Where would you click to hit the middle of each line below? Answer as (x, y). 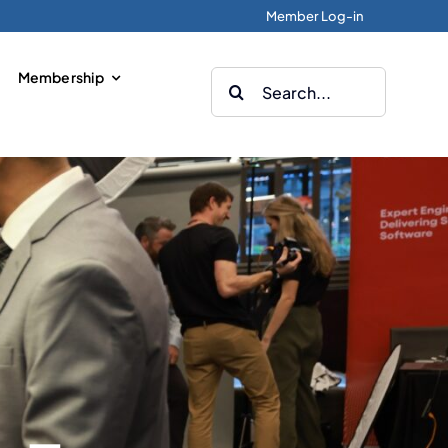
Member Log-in (315, 16)
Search (237, 79)
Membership (60, 77)
